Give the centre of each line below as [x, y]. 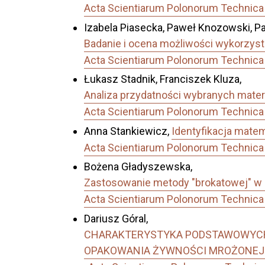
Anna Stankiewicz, [128, 131]
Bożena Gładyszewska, [138, 167]
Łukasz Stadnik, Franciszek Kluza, [163, 79]
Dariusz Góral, [116, 218]
